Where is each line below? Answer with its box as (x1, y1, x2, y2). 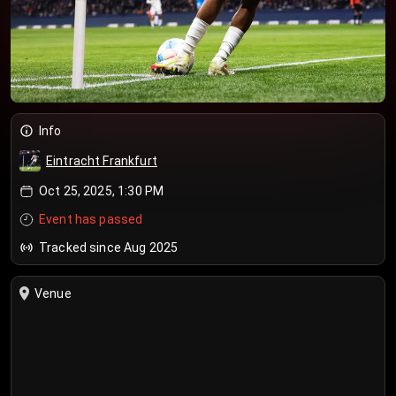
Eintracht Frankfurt (46, 154, 157, 168)
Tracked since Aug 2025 (39, 240, 179, 255)
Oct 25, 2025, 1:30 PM (39, 184, 164, 198)
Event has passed (39, 212, 143, 226)
